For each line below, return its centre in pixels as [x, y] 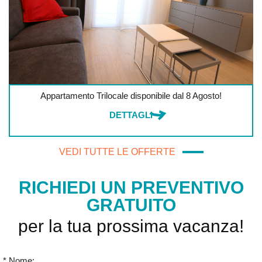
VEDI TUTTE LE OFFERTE [120, 151]
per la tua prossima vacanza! [131, 226]
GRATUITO [131, 205]
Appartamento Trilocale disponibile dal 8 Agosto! [131, 95]
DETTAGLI [131, 115]
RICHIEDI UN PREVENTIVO [131, 187]
